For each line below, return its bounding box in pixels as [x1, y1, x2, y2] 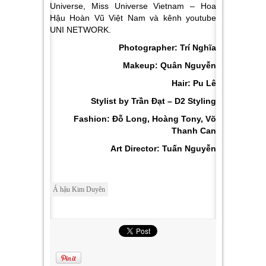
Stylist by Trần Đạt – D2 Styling [91, 96, 216, 106]
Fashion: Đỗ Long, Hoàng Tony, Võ [74, 114, 216, 124]
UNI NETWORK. [50, 25, 111, 35]
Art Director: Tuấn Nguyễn [110, 144, 216, 154]
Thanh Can [172, 126, 216, 136]
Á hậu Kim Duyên [53, 185, 105, 194]
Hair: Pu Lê [172, 78, 216, 88]
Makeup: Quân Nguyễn [123, 61, 216, 71]
